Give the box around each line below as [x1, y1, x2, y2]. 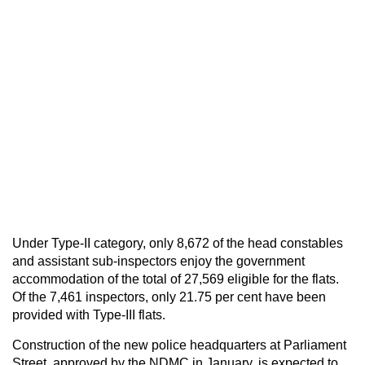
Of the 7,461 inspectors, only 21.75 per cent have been [12, 289, 326, 304]
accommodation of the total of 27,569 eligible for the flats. [12, 271, 339, 286]
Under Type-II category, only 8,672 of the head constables [12, 235, 343, 250]
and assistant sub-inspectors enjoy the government [12, 253, 305, 268]
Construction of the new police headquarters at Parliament [12, 337, 346, 352]
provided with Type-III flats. [12, 307, 165, 322]
